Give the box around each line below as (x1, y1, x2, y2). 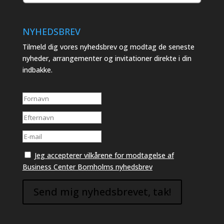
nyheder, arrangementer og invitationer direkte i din (22, 53, 191, 63)
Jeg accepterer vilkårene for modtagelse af (34, 150, 174, 160)
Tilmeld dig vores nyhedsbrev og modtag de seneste (22, 41, 194, 51)
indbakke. (22, 64, 52, 74)
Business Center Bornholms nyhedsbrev (22, 161, 152, 171)
